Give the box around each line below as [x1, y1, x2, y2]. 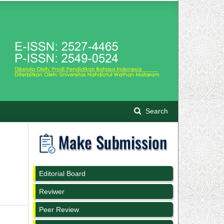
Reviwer [39, 187, 64, 195]
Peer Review [39, 205, 79, 213]
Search [143, 106, 168, 115]
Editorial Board [39, 169, 85, 177]
